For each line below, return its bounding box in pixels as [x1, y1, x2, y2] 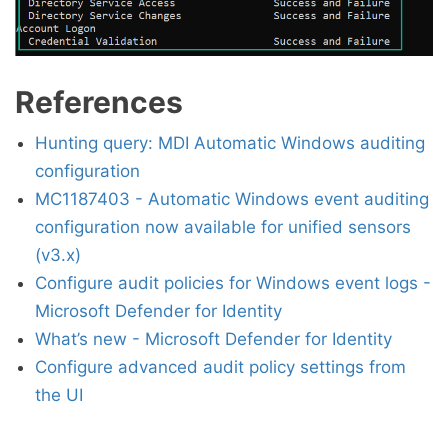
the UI [35, 384, 83, 405]
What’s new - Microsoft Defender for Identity [35, 328, 392, 349]
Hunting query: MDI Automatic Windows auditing [35, 132, 425, 153]
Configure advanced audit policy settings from [35, 356, 406, 377]
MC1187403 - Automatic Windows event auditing [35, 188, 429, 209]
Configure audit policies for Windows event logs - [35, 272, 431, 293]
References [15, 83, 183, 120]
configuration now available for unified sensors [35, 216, 411, 237]
